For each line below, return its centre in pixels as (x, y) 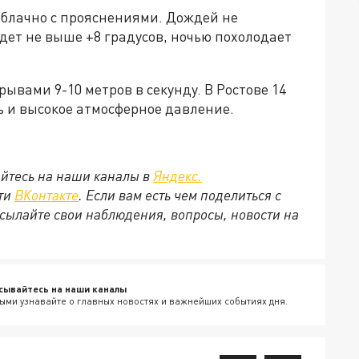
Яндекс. (177, 175)
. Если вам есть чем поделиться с (180, 195)
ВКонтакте (46, 195)
